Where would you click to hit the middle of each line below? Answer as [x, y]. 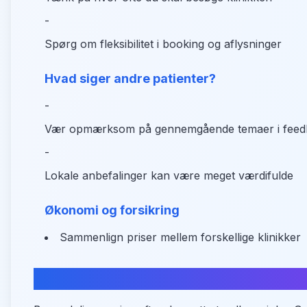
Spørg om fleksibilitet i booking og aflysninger [163, 44]
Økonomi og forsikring [112, 210]
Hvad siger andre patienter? [130, 78]
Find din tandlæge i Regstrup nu [160, 279]
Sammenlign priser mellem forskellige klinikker [180, 237]
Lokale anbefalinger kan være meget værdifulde [169, 175]
